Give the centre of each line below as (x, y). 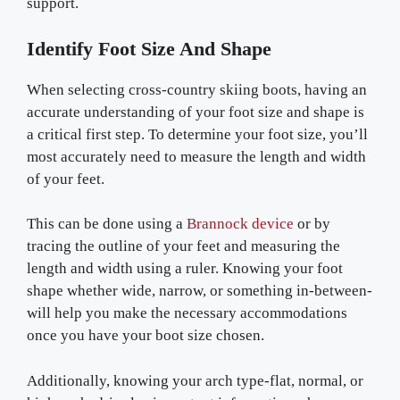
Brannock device (240, 224)
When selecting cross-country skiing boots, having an (197, 89)
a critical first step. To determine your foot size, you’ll (197, 134)
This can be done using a (107, 224)
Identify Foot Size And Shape (149, 48)
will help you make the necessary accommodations (187, 313)
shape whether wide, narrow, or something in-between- (200, 291)
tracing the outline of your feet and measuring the (183, 246)
